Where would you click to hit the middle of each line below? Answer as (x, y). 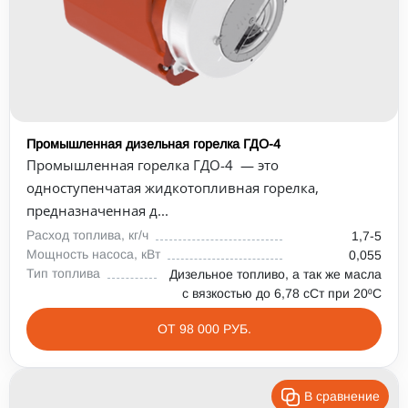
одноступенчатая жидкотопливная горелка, (173, 188)
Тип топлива (63, 273)
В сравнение (342, 396)
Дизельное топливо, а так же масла (275, 274)
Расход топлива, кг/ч (87, 235)
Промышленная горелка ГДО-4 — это (153, 165)
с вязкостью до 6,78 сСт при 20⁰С (282, 293)
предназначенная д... (97, 210)
